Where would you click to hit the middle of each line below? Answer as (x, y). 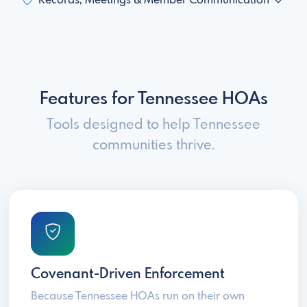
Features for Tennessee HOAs (153, 100)
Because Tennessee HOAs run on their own (138, 297)
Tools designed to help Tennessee (153, 125)
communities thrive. (153, 146)
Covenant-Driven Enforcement (128, 275)
